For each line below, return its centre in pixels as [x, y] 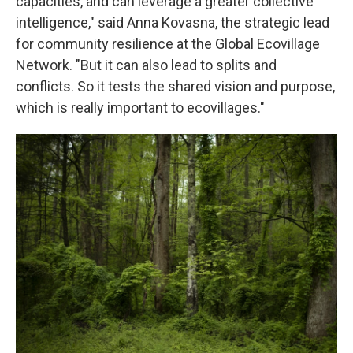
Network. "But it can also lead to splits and [146, 65]
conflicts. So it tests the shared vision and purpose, [175, 86]
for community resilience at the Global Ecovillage [168, 44]
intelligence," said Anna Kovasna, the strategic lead [173, 22]
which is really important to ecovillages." [140, 108]
